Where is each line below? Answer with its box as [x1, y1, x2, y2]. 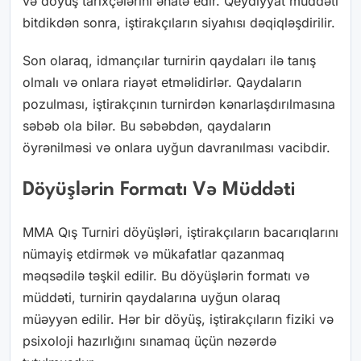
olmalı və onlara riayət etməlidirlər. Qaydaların [23, 74, 301, 91]
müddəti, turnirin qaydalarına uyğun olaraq [23, 289, 280, 306]
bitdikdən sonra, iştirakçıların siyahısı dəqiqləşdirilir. [23, 15, 335, 31]
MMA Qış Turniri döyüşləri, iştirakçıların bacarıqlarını [23, 224, 338, 241]
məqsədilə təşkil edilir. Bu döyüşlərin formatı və [23, 268, 309, 284]
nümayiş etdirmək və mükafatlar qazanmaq [23, 246, 284, 263]
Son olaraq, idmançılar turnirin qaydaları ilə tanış [23, 52, 316, 69]
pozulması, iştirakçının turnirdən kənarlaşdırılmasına [23, 96, 335, 113]
